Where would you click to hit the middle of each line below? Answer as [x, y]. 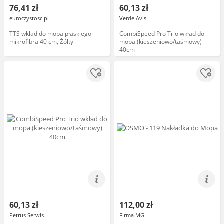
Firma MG [132, 215]
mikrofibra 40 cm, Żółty [41, 42]
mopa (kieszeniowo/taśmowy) [161, 42]
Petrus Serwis [27, 215]
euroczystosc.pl [29, 18]
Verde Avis [133, 18]
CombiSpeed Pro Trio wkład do [162, 34]
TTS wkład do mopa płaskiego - [52, 34]
